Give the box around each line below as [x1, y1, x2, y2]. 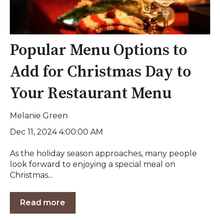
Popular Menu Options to [10, 41, 187, 61]
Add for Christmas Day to [10, 62, 191, 82]
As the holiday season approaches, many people [10, 149, 197, 159]
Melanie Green [10, 110, 68, 120]
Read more [20, 197, 65, 207]
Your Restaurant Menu [10, 84, 171, 104]
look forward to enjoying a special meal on [10, 160, 175, 169]
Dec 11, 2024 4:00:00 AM [10, 127, 103, 137]
